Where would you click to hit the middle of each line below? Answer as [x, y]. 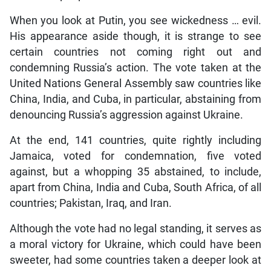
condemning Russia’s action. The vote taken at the [135, 68]
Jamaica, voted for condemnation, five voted [135, 156]
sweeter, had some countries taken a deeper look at [135, 260]
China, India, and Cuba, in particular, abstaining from [135, 100]
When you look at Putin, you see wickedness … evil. [135, 21]
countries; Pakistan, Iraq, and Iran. [90, 204]
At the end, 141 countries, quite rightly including [135, 141]
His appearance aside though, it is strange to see [135, 37]
